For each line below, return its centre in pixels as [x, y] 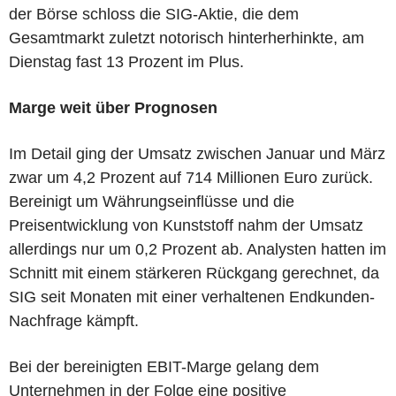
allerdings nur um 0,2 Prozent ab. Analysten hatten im [198, 249]
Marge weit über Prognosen [113, 107]
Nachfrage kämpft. [74, 320]
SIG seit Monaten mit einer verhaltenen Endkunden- [192, 297]
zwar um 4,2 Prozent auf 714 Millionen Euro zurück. [191, 177]
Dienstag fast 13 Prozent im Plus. [126, 61]
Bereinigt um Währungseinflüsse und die [152, 201]
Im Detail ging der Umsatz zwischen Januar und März [197, 153]
